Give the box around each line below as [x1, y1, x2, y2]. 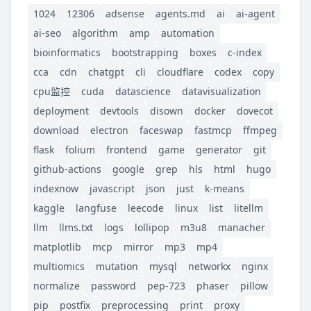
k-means [205, 181, 244, 195]
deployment [33, 103, 89, 117]
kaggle [33, 201, 65, 215]
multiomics [33, 259, 85, 273]
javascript [90, 181, 135, 195]
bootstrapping [112, 45, 178, 59]
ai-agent [236, 6, 275, 20]
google [112, 162, 144, 176]
